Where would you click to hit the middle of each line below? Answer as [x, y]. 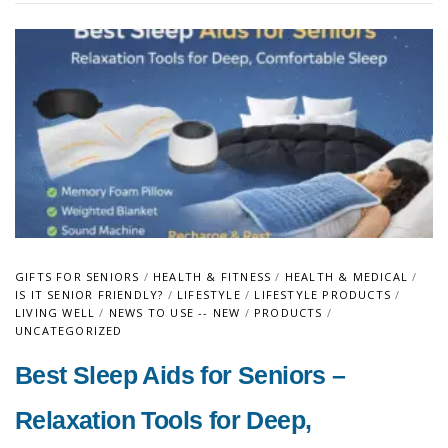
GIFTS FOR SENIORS [77, 276]
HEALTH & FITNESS [212, 276]
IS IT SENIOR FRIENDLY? [89, 294]
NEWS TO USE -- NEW [174, 312]
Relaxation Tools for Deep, [163, 420]
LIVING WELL [55, 312]
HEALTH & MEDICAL [346, 276]
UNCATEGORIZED [69, 330]
